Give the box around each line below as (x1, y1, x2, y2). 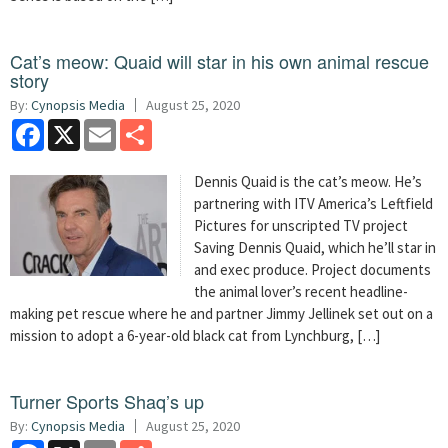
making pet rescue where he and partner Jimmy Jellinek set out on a (10, 303, 433, 323)
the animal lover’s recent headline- (194, 281, 409, 301)
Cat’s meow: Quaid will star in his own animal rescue (10, 47, 429, 74)
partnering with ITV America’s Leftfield (194, 193, 434, 213)
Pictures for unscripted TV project (194, 215, 409, 235)
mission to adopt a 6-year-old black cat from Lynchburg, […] (10, 325, 380, 345)
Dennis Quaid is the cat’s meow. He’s (194, 171, 423, 191)
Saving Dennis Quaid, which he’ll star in (194, 237, 437, 257)
